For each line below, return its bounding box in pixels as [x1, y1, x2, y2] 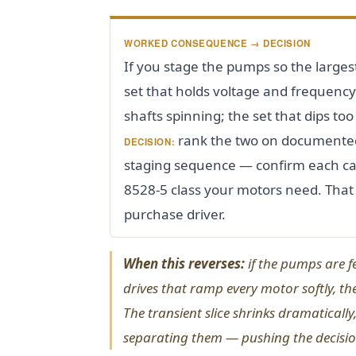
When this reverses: [123, 253, 245, 273]
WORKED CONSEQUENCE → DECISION [124, 36, 311, 50]
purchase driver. [124, 204, 226, 223]
